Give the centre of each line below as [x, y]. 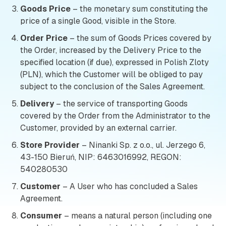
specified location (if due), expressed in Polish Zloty [115, 62]
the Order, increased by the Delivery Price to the [111, 50]
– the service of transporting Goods [121, 104]
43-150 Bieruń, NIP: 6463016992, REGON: [101, 157]
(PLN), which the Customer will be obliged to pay [111, 74]
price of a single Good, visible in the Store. [98, 21]
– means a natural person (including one [137, 216]
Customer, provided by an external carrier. [98, 128]
